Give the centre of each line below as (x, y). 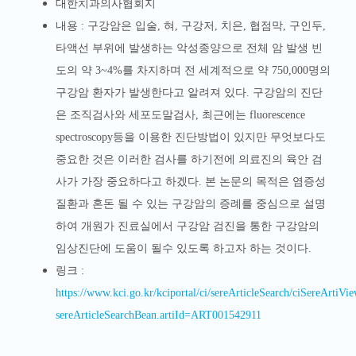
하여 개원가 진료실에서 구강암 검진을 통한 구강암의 (187, 226)
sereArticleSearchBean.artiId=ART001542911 (158, 315)
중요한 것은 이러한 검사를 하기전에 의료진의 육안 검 (189, 160)
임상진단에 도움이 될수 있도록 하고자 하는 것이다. (183, 249)
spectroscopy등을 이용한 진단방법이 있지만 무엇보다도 (190, 137)
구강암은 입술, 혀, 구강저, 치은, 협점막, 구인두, (206, 26)
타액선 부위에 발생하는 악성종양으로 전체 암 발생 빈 (189, 48)
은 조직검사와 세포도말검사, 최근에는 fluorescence (180, 115)
